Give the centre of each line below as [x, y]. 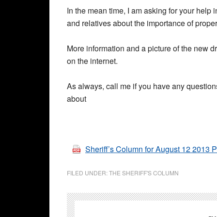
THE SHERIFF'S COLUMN [144, 173]
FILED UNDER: [88, 173]
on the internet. [92, 61]
